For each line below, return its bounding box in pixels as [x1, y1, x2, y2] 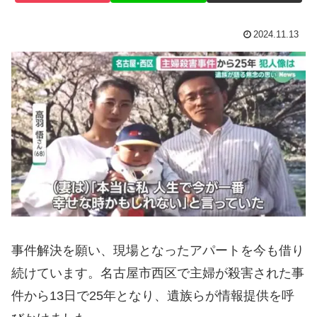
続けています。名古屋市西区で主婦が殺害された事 [11, 266, 304, 281]
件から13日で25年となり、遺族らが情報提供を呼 [11, 289, 294, 304]
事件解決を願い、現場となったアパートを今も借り [11, 243, 304, 258]
